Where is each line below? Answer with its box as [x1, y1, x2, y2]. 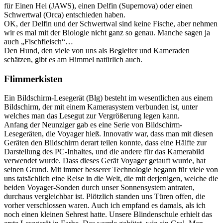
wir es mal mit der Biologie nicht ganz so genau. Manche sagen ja [4, 28, 210, 37]
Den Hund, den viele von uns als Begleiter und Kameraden [4, 46, 190, 55]
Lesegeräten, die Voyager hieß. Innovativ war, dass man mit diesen [4, 129, 213, 138]
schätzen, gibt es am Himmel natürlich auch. [4, 55, 142, 64]
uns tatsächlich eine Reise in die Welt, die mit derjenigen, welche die [4, 174, 218, 183]
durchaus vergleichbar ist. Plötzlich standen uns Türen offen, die [4, 192, 205, 201]
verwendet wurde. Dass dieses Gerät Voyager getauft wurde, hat [4, 156, 206, 165]
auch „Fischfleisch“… [4, 37, 73, 46]
